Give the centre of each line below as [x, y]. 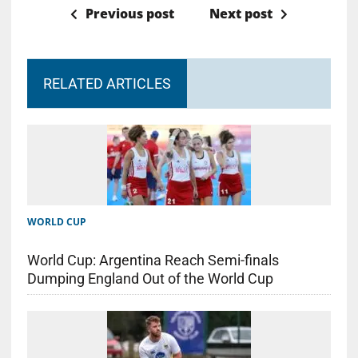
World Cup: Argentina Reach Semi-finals [153, 261]
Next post [241, 14]
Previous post [129, 14]
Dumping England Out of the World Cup [150, 279]
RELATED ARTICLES [107, 84]
